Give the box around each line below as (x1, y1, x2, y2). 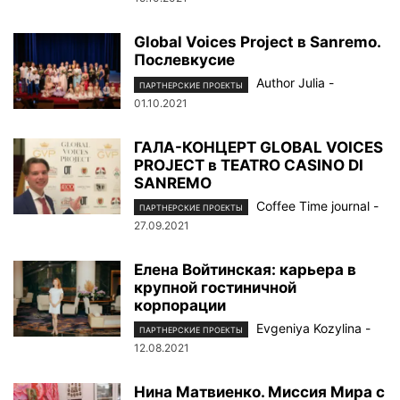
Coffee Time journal (256, 197, 370, 213)
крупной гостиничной (134, 278, 296, 296)
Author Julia (256, 75, 325, 91)
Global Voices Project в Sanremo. (134, 33, 380, 52)
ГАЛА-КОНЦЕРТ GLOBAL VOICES (134, 137, 383, 156)
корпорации (134, 296, 226, 314)
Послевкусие (134, 51, 235, 70)
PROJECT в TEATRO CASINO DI (134, 155, 363, 174)
